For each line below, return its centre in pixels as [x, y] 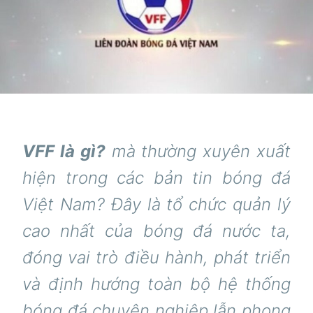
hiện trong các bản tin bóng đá [156, 177]
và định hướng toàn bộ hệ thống [156, 284]
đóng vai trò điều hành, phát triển [156, 257]
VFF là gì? [64, 151]
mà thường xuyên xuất [198, 151]
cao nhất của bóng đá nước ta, [156, 231]
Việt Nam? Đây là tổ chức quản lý [156, 204]
